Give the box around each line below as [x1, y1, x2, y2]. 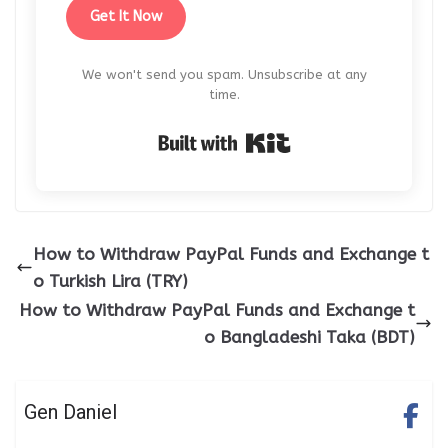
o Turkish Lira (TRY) [33, 270, 188, 291]
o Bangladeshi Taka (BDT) [204, 326, 415, 347]
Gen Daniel [24, 399, 118, 424]
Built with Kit [290, 127, 398, 148]
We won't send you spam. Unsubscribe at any [81, 66, 367, 82]
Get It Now [90, 7, 162, 25]
